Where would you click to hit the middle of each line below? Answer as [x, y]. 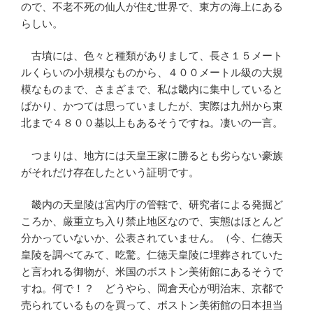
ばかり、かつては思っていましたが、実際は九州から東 [152, 106]
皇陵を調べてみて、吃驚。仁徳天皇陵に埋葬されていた [152, 255]
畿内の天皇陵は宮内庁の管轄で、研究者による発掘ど [152, 205]
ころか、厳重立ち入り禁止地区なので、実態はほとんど [152, 221]
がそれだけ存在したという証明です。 [110, 172]
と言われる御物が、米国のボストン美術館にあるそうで [152, 272]
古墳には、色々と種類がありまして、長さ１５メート [152, 56]
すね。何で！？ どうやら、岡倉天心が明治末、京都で [152, 289]
